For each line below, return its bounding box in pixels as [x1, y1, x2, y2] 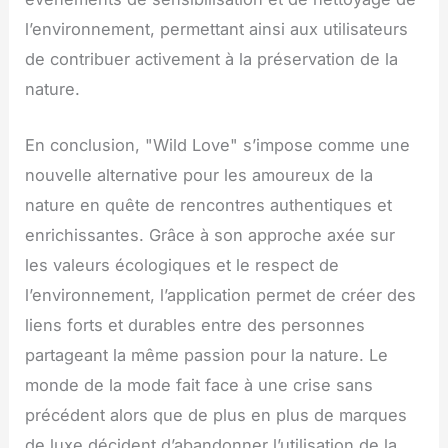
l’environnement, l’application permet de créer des [25, 284, 417, 305]
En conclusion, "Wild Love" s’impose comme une [25, 134, 411, 155]
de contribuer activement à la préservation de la [25, 48, 399, 69]
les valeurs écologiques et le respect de [25, 254, 340, 275]
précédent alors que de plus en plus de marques [25, 404, 408, 425]
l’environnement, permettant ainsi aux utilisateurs [25, 18, 409, 39]
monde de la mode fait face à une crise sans [25, 374, 374, 395]
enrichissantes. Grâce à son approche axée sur [25, 224, 396, 245]
